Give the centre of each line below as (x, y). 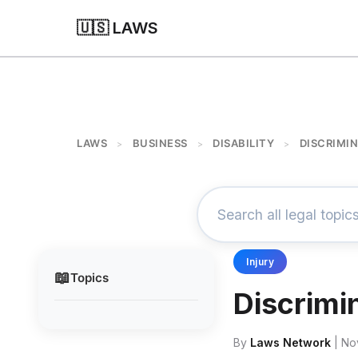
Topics (89, 277)
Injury (260, 262)
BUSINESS (160, 143)
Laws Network (290, 342)
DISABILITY (243, 143)
